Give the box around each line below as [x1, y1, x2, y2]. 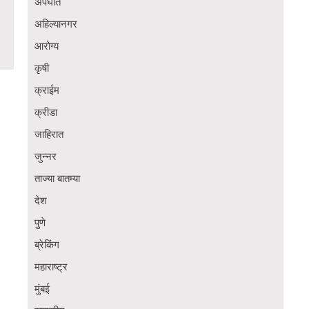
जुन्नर [34, 150, 57, 163]
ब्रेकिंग [34, 239, 59, 252]
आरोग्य [34, 40, 59, 53]
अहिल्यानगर [34, 18, 77, 31]
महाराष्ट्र [34, 261, 68, 274]
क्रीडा [34, 106, 57, 119]
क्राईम [34, 84, 59, 97]
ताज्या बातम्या [34, 172, 80, 186]
